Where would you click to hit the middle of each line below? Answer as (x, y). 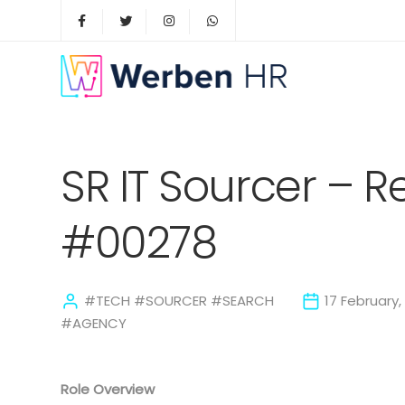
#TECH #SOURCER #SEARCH (177, 301)
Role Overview (108, 389)
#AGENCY (94, 323)
